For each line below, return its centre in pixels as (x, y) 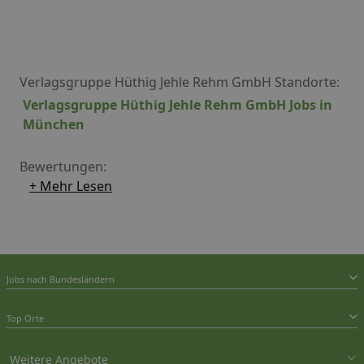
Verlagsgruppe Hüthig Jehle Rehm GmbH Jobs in (178, 104)
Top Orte (25, 318)
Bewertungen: (63, 166)
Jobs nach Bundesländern (61, 279)
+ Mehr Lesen (71, 186)
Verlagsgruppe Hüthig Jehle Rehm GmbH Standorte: (180, 82)
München (54, 124)
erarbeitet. (66, 13)
